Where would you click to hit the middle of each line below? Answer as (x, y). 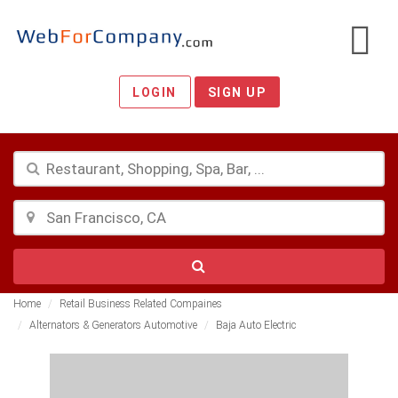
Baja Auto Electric (256, 325)
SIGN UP (237, 92)
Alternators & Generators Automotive (113, 325)
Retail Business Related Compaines (141, 304)
